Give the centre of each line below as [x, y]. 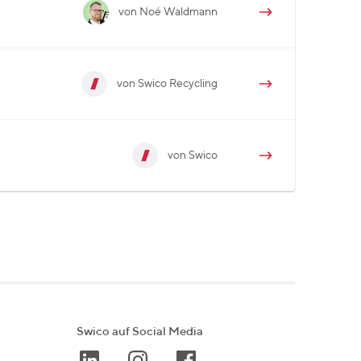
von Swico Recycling [167, 83]
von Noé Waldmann [168, 12]
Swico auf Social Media [140, 332]
